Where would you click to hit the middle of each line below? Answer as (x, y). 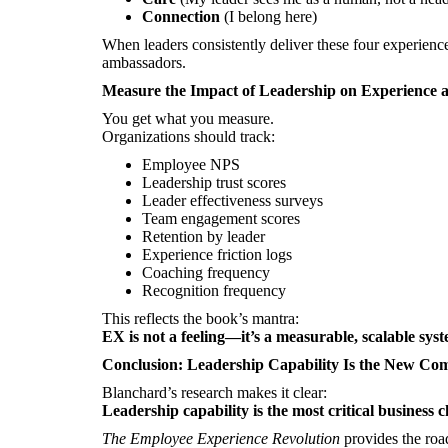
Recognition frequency (214, 290)
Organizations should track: (188, 136)
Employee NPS (191, 164)
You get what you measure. (188, 118)
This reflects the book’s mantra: (200, 318)
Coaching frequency (206, 272)
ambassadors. (144, 62)
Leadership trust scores (214, 182)
